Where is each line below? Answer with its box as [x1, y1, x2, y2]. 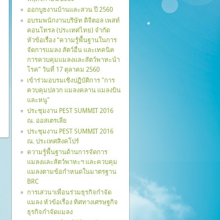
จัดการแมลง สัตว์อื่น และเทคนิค [27, 46, 114, 54]
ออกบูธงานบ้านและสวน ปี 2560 [27, 6, 113, 13]
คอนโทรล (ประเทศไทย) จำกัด [27, 27, 110, 34]
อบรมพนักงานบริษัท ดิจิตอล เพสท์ [27, 17, 120, 24]
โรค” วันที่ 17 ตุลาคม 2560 [27, 66, 100, 73]
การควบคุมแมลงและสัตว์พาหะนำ [27, 56, 120, 63]
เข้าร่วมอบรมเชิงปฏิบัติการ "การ [27, 77, 115, 84]
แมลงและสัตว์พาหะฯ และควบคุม [27, 158, 117, 165]
